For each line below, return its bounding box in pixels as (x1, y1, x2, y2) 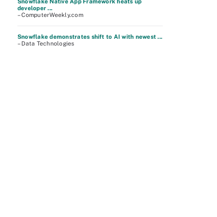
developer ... (17, 5, 53, 12)
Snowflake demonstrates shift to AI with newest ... (17, 33, 162, 40)
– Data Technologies (17, 40, 75, 47)
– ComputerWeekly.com (17, 12, 83, 18)
